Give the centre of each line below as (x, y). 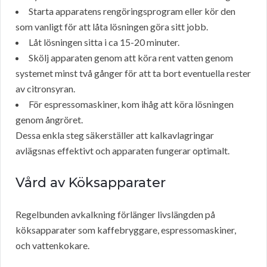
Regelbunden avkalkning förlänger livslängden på (115, 215)
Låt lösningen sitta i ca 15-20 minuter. (104, 42)
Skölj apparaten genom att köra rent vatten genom (131, 58)
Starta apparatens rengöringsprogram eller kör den (132, 11)
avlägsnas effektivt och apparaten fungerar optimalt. (122, 151)
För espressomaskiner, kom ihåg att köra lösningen (131, 104)
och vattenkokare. (52, 246)
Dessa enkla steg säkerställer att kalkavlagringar (115, 135)
